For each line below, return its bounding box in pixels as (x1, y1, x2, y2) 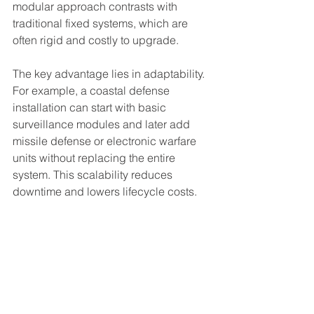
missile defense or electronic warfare (13, 134, 199, 148)
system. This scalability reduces (13, 168, 175, 182)
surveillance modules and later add (13, 117, 193, 131)
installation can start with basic (13, 100, 169, 114)
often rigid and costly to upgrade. (13, 33, 179, 47)
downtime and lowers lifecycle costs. (13, 184, 197, 198)
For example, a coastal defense (13, 83, 172, 97)
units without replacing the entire (13, 151, 178, 165)
